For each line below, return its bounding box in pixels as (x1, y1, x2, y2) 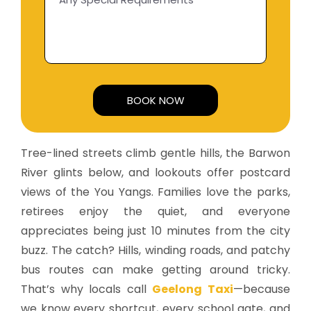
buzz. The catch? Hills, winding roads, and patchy (21, 242, 290, 258)
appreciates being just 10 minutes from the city (21, 222, 290, 239)
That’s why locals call (21, 280, 153, 297)
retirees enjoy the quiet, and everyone (21, 203, 290, 219)
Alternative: (155, 117, 219, 133)
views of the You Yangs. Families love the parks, (21, 183, 290, 200)
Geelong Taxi (152, 280, 234, 297)
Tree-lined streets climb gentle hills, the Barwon (21, 144, 290, 161)
